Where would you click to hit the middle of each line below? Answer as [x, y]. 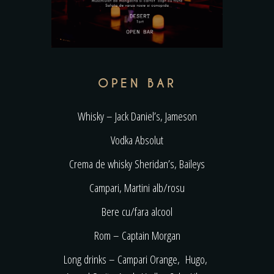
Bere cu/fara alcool [137, 211]
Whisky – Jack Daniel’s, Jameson [137, 116]
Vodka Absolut [137, 140]
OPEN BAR [137, 83]
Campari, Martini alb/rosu [137, 187]
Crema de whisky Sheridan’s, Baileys [137, 164]
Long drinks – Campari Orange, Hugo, [137, 259]
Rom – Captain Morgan [137, 235]
